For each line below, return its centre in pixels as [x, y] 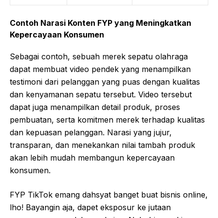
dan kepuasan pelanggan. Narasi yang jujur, [91, 132]
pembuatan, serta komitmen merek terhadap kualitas [107, 119]
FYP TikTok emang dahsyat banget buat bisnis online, [109, 194]
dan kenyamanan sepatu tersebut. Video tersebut [101, 94]
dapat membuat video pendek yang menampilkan [100, 69]
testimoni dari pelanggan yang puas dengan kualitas [105, 82]
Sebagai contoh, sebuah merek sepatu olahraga [99, 56]
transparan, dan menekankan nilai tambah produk [102, 145]
